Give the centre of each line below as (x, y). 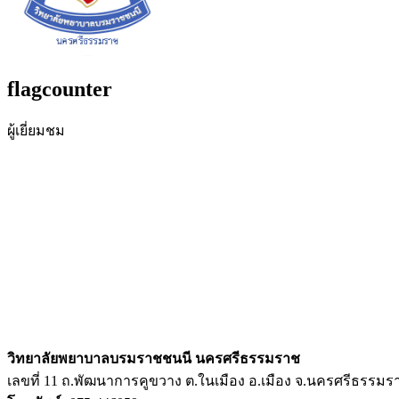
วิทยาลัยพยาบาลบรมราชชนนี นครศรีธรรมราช (154, 358)
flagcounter (60, 89)
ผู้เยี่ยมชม (36, 130)
